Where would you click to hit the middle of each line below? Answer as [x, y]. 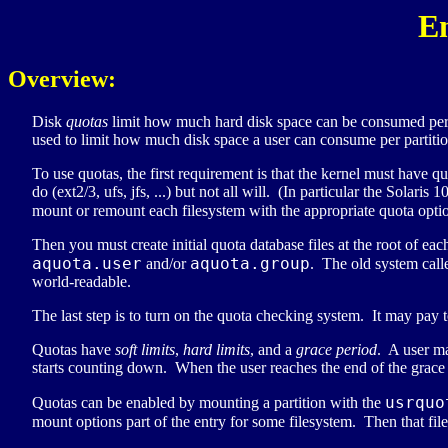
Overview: [62, 79]
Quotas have [73, 350]
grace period [336, 350]
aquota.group [250, 264]
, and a [273, 350]
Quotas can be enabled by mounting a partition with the [208, 403]
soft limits [145, 350]
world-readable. [81, 282]
